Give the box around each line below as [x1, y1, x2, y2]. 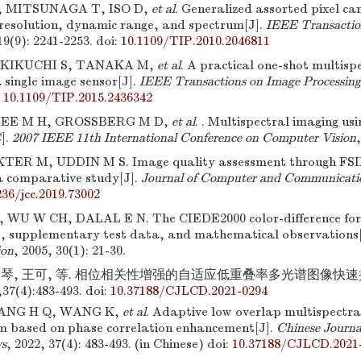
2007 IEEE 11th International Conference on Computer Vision [12, 131, 356, 145]
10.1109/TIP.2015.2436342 [3, 90, 152, 105]
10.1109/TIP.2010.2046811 [121, 34, 270, 48]
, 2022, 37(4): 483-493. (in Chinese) [6, 337, 204, 351]
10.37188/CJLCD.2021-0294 [110, 284, 268, 298]
